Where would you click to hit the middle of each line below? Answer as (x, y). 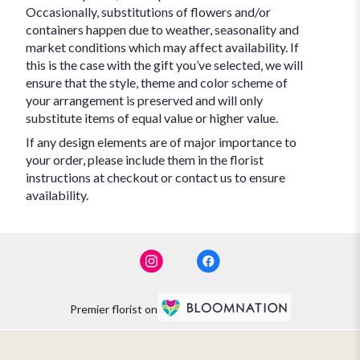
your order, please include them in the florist (145, 160)
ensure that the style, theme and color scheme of (157, 83)
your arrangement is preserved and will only (144, 100)
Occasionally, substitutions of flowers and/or (148, 12)
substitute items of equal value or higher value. (152, 118)
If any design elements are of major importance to (161, 142)
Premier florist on (113, 309)
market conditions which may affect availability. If (162, 47)
